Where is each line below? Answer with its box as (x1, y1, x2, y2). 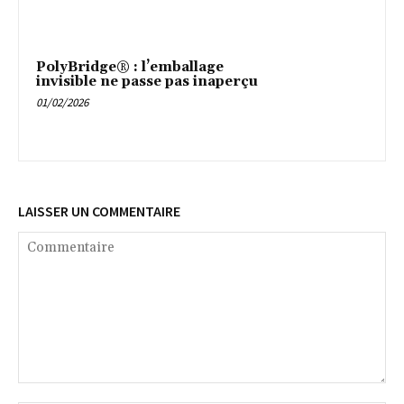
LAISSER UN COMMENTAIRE (18, 201, 180, 220)
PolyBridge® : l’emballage (36, 58, 224, 76)
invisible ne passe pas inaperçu (36, 72, 258, 90)
